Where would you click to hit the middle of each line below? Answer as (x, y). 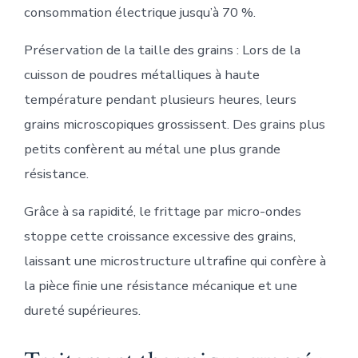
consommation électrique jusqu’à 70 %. (139, 13)
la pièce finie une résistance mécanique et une (160, 286)
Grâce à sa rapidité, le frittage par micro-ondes (162, 212)
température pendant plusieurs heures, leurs (160, 100)
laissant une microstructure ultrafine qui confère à (175, 261)
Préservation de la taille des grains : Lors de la (162, 50)
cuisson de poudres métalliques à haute (141, 75)
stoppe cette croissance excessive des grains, (159, 237)
